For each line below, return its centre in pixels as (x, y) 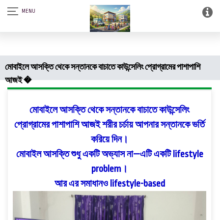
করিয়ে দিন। (110, 139)
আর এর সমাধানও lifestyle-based (110, 184)
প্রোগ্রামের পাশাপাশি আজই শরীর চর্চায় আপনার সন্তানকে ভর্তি (110, 125)
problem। (110, 169)
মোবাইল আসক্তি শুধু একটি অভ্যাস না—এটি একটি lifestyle (110, 154)
